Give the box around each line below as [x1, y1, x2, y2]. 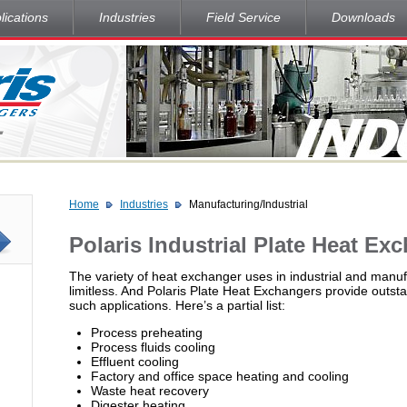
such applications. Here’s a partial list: [69, 298, 285, 313]
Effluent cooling [91, 354, 179, 369]
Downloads [331, 10, 395, 25]
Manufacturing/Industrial [189, 198, 308, 211]
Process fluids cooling [91, 340, 215, 354]
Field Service [205, 10, 281, 25]
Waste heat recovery [91, 383, 209, 398]
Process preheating [91, 325, 203, 340]
